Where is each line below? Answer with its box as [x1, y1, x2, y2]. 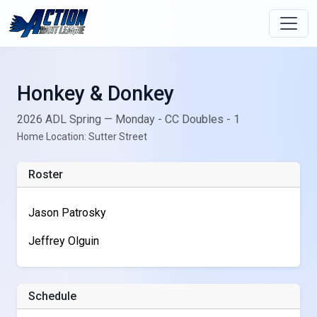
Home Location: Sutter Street [17, 131, 147, 142]
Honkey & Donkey [17, 81, 174, 105]
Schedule [28, 289, 76, 303]
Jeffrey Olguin [28, 234, 99, 248]
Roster [28, 168, 63, 181]
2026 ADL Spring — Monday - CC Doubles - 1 [17, 113, 240, 126]
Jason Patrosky [28, 206, 106, 219]
